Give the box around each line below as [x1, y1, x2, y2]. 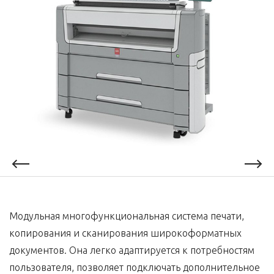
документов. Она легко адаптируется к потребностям [9, 245, 254, 256]
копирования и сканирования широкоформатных [9, 228, 242, 239]
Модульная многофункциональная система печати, [9, 210, 244, 222]
